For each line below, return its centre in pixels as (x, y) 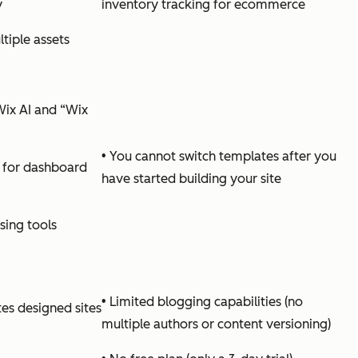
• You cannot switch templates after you (219, 156)
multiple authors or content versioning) (216, 324)
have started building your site (191, 178)
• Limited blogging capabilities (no (202, 301)
